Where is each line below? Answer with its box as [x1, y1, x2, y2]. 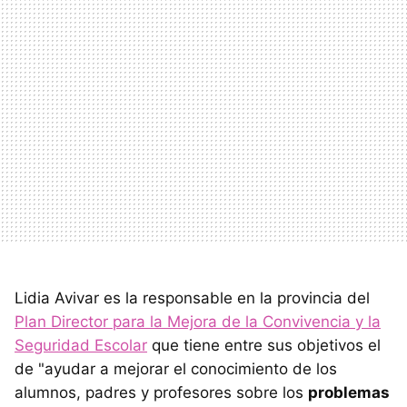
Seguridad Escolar [15, 335, 147, 354]
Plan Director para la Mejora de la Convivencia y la [15, 312, 381, 331]
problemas [308, 382, 390, 402]
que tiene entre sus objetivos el [147, 335, 381, 354]
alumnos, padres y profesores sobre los [15, 382, 308, 402]
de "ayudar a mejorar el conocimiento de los [15, 359, 337, 378]
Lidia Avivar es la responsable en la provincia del [15, 288, 370, 307]
